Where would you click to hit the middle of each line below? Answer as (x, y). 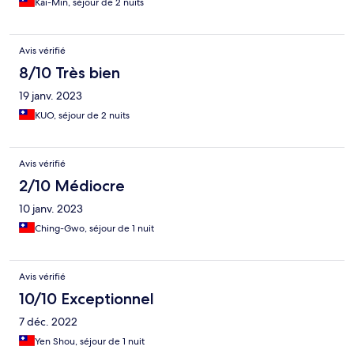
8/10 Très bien (70, 73)
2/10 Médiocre (72, 186)
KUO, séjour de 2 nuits (82, 116)
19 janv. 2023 (51, 96)
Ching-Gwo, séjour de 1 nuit (94, 229)
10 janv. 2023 (51, 209)
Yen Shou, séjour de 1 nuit (90, 342)
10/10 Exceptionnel (87, 299)
